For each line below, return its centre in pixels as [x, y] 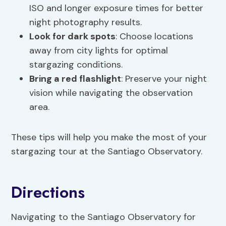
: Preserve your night [164, 79]
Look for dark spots [73, 37]
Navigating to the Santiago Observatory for [104, 217]
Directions [48, 192]
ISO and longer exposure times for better [117, 8]
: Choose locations [155, 37]
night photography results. [86, 22]
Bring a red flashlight [75, 79]
